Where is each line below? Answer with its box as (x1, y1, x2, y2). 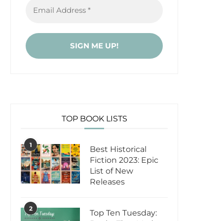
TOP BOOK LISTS (61, 114, 127, 124)
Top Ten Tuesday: (90, 208, 157, 218)
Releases (90, 177, 125, 187)
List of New (90, 166, 133, 176)
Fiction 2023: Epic (90, 155, 158, 165)
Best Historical (90, 145, 147, 154)
